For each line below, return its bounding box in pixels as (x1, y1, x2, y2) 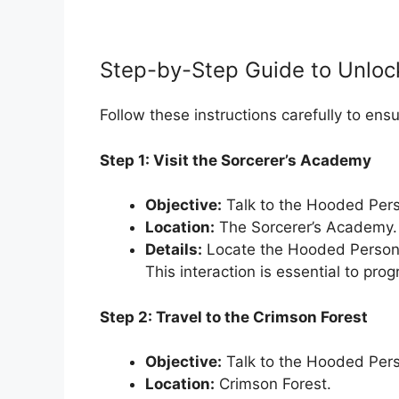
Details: (145, 240, 202, 259)
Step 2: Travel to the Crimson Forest (100, 307, 368, 326)
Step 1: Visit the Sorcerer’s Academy (100, 151, 371, 169)
